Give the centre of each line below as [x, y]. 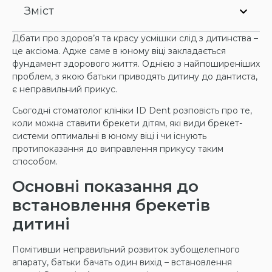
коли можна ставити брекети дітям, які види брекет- [127, 124]
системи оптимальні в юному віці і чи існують [109, 136]
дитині [41, 224]
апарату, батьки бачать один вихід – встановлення [122, 262]
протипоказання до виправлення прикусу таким [118, 149]
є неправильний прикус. [65, 89]
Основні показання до [105, 186]
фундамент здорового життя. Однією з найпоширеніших [136, 64]
